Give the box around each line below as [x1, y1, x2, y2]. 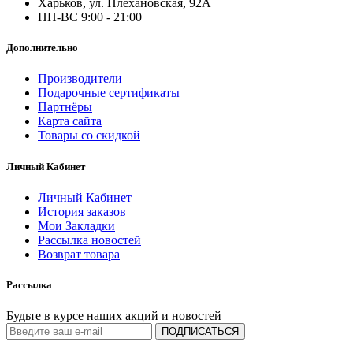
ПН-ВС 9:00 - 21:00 [38, 10, 142, 24]
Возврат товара [38, 247, 120, 261]
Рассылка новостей [38, 232, 141, 247]
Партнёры [38, 100, 92, 114]
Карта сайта [38, 114, 102, 128]
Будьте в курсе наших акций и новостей [6, 309, 221, 323]
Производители [38, 72, 122, 86]
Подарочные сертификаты [38, 86, 180, 100]
